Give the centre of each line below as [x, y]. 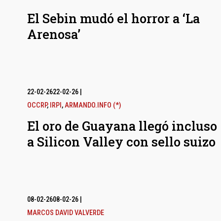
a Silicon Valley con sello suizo [121, 142]
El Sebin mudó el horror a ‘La [113, 18]
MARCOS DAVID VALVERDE [65, 213]
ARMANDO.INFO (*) [93, 106]
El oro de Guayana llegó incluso [122, 126]
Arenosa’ [54, 34]
